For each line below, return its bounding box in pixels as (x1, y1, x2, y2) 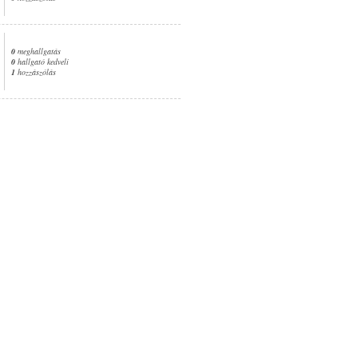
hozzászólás (15, 66, 56, 78)
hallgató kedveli (15, 55, 69, 67)
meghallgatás (15, 45, 61, 57)
